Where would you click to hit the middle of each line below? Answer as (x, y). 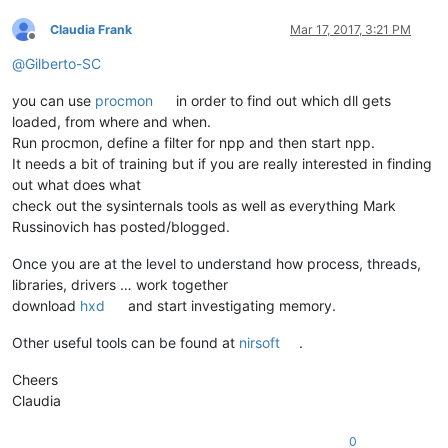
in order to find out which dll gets (282, 100)
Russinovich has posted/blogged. (121, 226)
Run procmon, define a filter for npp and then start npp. (193, 142)
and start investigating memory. (230, 305)
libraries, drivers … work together (120, 284)
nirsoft (259, 342)
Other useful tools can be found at (125, 342)
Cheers (35, 379)
